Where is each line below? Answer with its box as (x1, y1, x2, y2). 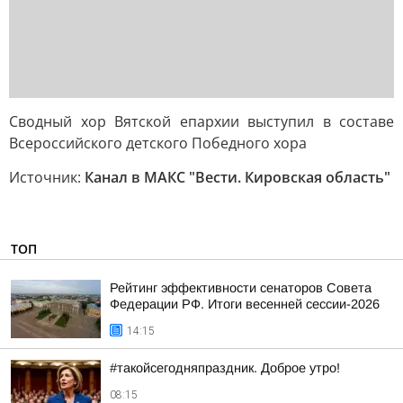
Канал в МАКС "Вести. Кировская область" (85, 167, 390, 187)
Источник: (9, 167, 85, 187)
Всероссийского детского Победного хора (9, 133, 307, 153)
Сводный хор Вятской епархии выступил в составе (9, 112, 394, 131)
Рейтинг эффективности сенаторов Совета (110, 281, 372, 295)
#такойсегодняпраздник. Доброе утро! (110, 361, 340, 375)
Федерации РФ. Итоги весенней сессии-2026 (110, 297, 380, 311)
